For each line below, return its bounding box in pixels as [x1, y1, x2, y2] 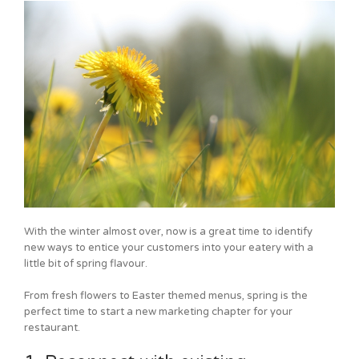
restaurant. [24, 321, 80, 335]
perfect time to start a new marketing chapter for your [24, 305, 292, 319]
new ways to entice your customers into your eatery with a [24, 241, 313, 255]
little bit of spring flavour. [24, 257, 147, 271]
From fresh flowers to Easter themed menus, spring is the [24, 289, 308, 303]
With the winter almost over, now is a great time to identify [24, 225, 313, 239]
